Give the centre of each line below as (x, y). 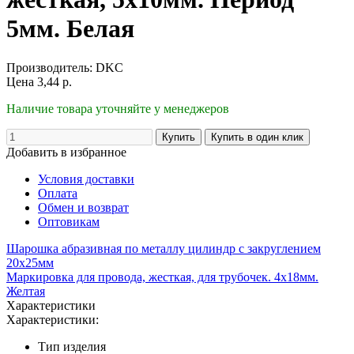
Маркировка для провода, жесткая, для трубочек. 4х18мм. (162, 277)
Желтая (26, 291)
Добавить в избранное (66, 152)
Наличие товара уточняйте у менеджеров (118, 108)
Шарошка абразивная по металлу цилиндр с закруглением (164, 248)
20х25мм (30, 262)
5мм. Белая (70, 29)
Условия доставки (86, 179)
